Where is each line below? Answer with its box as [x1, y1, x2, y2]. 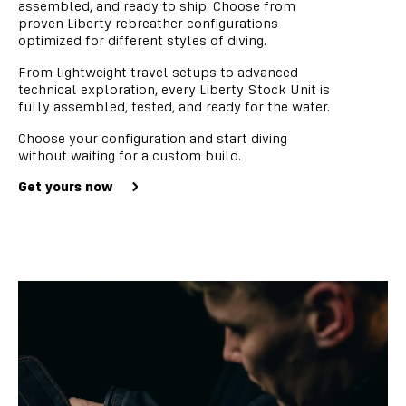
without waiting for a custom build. [18, 148, 241, 163]
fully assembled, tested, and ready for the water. [18, 99, 330, 114]
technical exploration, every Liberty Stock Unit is [18, 82, 330, 97]
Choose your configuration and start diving [18, 130, 287, 146]
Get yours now [18, 179, 113, 194]
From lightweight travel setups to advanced [18, 64, 298, 80]
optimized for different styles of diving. [18, 33, 266, 48]
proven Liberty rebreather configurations [18, 15, 278, 31]
